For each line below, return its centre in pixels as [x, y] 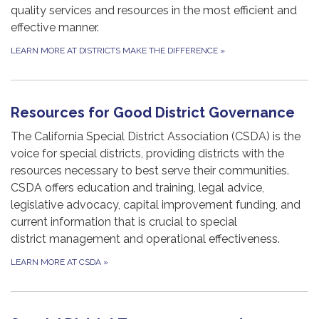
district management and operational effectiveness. [145, 239]
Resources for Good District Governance [153, 113]
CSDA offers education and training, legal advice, [137, 188]
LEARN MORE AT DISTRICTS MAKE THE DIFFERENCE [115, 51]
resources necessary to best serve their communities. [150, 171]
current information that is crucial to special [124, 222]
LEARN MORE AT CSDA [57, 262]
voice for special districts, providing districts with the [147, 154]
